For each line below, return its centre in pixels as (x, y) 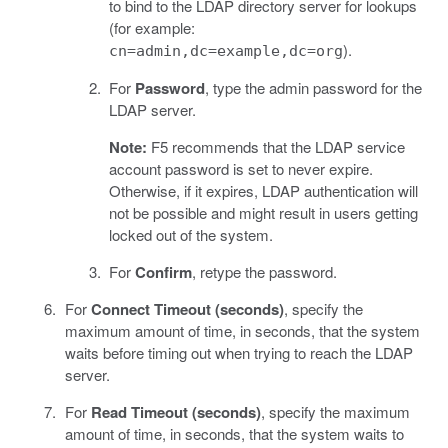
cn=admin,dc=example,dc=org (226, 50)
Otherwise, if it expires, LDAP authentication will (263, 190)
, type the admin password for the (313, 87)
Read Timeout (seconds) (175, 411)
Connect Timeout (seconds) (187, 308)
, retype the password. (264, 271)
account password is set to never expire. (241, 168)
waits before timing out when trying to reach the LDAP (238, 352)
